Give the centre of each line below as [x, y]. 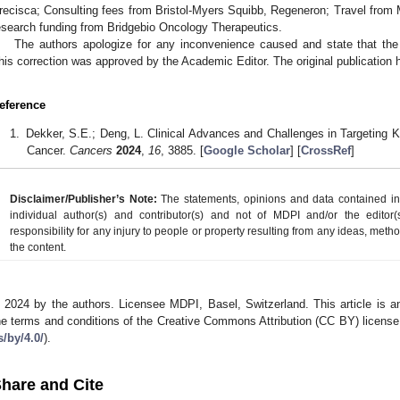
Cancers [91, 151]
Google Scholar [246, 151]
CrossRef [325, 151]
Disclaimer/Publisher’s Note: [83, 199]
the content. [38, 247]
